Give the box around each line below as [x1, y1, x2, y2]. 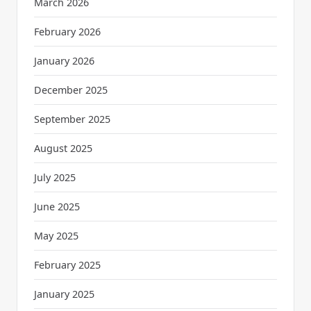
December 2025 [34, 83, 108, 96]
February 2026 [34, 24, 101, 38]
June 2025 [34, 199, 80, 213]
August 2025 [34, 141, 92, 155]
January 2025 [34, 287, 94, 301]
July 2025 [34, 170, 76, 184]
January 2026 [34, 53, 94, 67]
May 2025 [34, 228, 78, 242]
